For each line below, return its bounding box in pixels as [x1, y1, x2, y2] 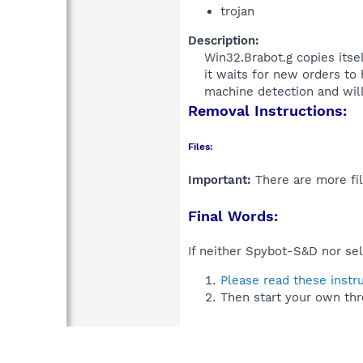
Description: [188, 32, 259, 48]
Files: [188, 140, 213, 152]
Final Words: [188, 207, 278, 224]
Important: [188, 172, 251, 187]
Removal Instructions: [188, 101, 347, 119]
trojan [220, 3, 254, 19]
